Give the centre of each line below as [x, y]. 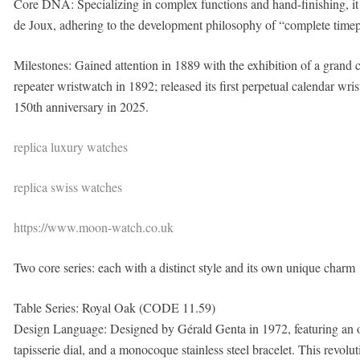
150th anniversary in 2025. [81, 106]
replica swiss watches [67, 187]
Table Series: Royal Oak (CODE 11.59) [114, 307]
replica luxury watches [70, 147]
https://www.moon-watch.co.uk [93, 227]
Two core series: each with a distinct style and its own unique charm [184, 267]
